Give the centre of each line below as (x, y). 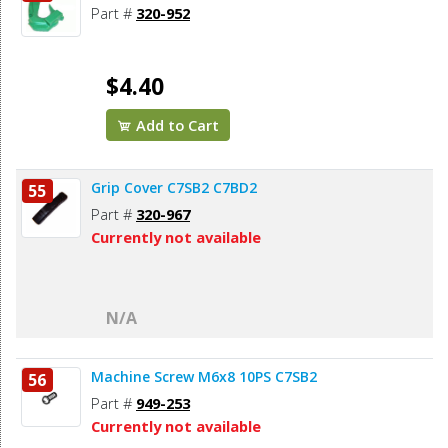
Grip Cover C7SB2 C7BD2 (174, 188)
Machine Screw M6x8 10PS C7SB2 (278, 377)
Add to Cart (176, 125)
